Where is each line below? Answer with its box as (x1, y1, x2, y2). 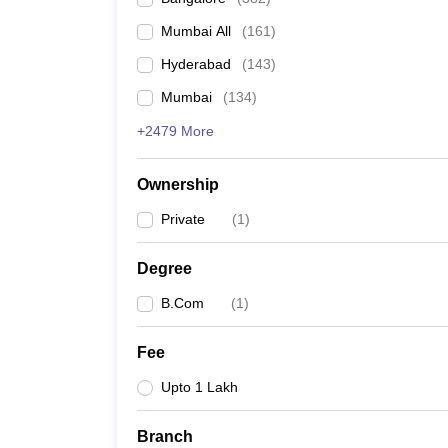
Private (161, 211, 205, 227)
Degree (137, 260, 192, 277)
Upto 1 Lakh (161, 379, 238, 395)
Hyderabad (161, 56, 231, 72)
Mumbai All (161, 23, 231, 39)
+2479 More (137, 123, 214, 139)
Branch (137, 428, 193, 445)
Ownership (137, 176, 219, 193)
